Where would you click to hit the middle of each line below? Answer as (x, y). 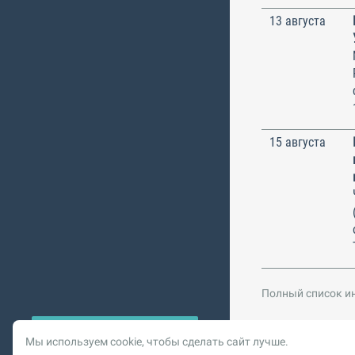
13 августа (298, 21)
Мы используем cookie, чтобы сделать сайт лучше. (157, 342)
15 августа (298, 142)
